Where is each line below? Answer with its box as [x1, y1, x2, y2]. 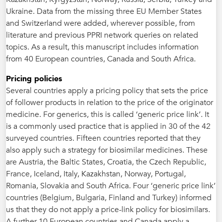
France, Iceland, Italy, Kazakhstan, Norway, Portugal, [6, 168, 186, 179]
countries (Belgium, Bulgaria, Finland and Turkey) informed [6, 192, 212, 203]
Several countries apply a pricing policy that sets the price [6, 85, 208, 96]
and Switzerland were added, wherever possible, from [6, 18, 195, 29]
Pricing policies [6, 73, 62, 84]
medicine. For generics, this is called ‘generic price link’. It [6, 109, 209, 120]
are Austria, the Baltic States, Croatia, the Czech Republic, [6, 157, 206, 167]
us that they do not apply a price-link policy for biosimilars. [6, 204, 210, 215]
